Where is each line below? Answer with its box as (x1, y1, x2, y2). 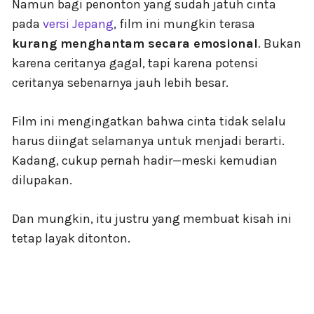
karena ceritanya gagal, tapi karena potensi (12, 55, 258, 71)
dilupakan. (12, 172, 72, 189)
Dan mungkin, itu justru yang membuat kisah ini (12, 211, 292, 227)
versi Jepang (43, 16, 114, 32)
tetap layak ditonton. (12, 231, 130, 247)
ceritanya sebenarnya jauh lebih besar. (12, 75, 228, 91)
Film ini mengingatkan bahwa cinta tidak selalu (12, 114, 286, 130)
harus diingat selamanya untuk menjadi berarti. (12, 133, 285, 149)
